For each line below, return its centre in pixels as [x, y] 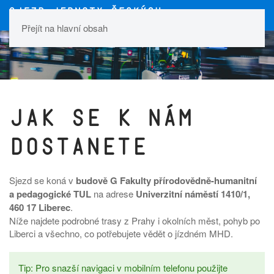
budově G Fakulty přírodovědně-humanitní [166, 180]
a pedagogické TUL [50, 194]
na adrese [113, 194]
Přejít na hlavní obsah [65, 28]
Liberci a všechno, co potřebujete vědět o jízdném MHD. [121, 233]
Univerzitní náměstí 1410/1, [193, 194]
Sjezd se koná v [43, 180]
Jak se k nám [101, 118]
